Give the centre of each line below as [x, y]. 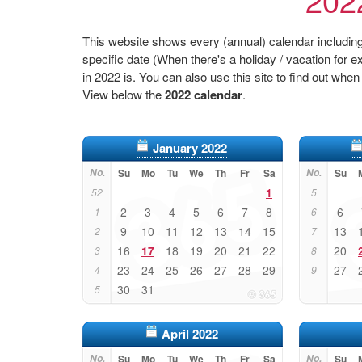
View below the [124, 94]
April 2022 [190, 334]
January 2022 [190, 148]
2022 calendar [204, 95]
